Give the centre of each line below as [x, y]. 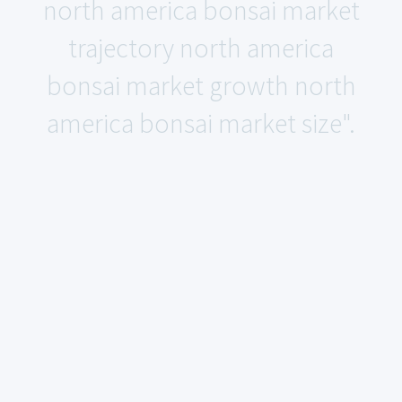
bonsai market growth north [201, 85]
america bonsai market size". [201, 123]
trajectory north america [201, 48]
